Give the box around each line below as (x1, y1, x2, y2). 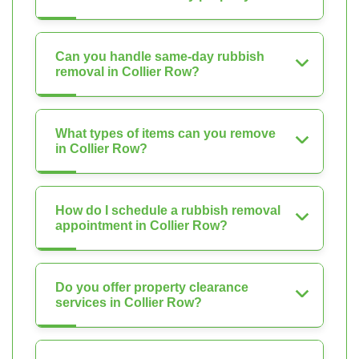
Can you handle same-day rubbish (55, 50, 264, 63)
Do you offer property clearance (55, 280, 248, 294)
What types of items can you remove (55, 127, 276, 140)
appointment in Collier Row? (55, 219, 228, 232)
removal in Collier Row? (55, 65, 200, 79)
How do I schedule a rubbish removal (55, 204, 280, 217)
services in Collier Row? (55, 296, 202, 309)
